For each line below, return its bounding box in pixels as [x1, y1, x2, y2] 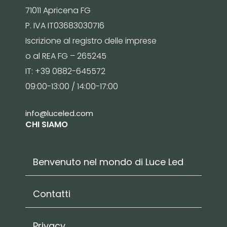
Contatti [33, 187, 70, 200]
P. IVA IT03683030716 [25, 20, 104, 32]
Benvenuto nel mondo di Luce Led [33, 155, 183, 168]
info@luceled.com [25, 108, 93, 119]
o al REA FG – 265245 [25, 50, 106, 62]
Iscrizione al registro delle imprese [25, 35, 157, 47]
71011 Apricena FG [25, 5, 91, 17]
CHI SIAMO [25, 119, 68, 131]
